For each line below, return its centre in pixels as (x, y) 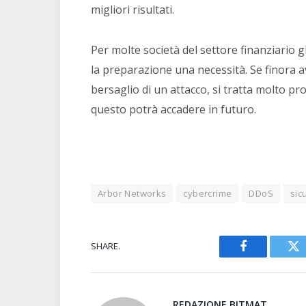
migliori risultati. (133, 10)
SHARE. (106, 246)
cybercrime (208, 193)
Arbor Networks (132, 193)
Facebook (266, 256)
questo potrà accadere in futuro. (173, 110)
